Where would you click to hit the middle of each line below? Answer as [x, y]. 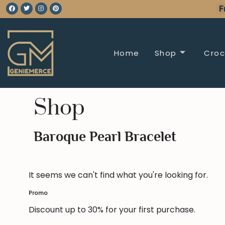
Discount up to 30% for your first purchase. [112, 210]
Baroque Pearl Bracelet [105, 137]
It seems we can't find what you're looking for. [118, 175]
